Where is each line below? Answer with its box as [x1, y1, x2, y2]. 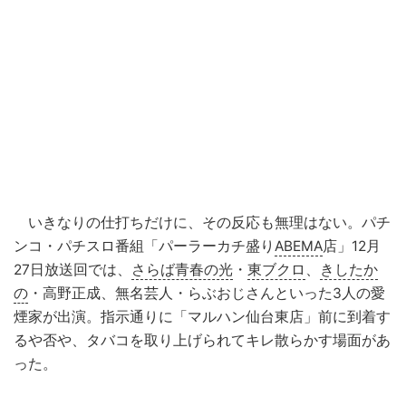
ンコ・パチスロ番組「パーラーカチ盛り [14, 237, 275, 255]
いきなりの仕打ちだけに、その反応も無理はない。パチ [14, 213, 391, 231]
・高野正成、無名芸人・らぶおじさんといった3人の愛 [28, 284, 385, 302]
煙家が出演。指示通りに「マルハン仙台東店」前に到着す [14, 307, 391, 325]
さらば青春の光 [131, 260, 233, 278]
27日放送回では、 [14, 260, 131, 278]
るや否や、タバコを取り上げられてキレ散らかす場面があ [14, 331, 391, 349]
